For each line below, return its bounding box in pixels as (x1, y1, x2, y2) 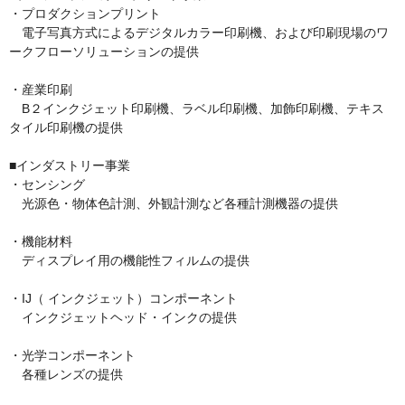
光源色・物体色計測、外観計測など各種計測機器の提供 (9, 196, 338, 212)
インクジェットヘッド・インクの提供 (9, 310, 237, 325)
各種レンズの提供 (9, 367, 123, 382)
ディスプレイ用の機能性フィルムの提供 (9, 253, 250, 268)
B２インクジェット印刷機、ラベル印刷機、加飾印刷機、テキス (9, 101, 384, 117)
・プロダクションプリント (9, 6, 161, 22)
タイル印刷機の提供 (9, 120, 123, 136)
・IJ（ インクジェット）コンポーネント (9, 291, 238, 306)
